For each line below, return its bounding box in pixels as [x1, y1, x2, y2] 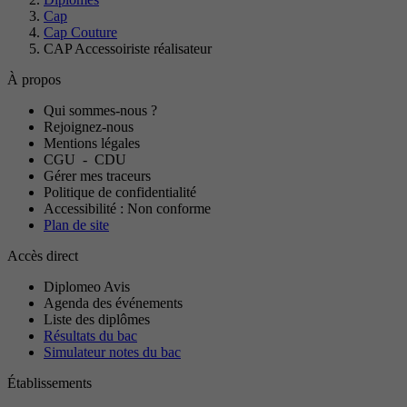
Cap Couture [44, 25, 117, 41]
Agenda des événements [44, 295, 183, 312]
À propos [7, 72, 61, 88]
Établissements [7, 375, 92, 392]
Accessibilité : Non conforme [44, 201, 211, 217]
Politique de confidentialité [44, 184, 196, 201]
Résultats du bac [44, 328, 137, 344]
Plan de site [44, 217, 109, 233]
